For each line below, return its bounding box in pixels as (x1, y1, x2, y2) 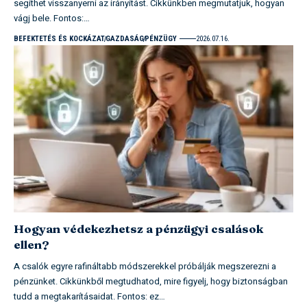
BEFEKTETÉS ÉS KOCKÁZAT (14, 34, 105, 43)
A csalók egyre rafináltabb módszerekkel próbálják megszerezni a (14, 260, 276, 273)
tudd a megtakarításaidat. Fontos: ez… (14, 290, 165, 304)
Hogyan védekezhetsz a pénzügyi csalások (14, 221, 263, 236)
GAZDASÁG (106, 34, 144, 43)
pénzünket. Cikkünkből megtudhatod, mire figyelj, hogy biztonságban (14, 275, 288, 288)
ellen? (14, 237, 49, 252)
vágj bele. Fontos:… (14, 11, 90, 25)
